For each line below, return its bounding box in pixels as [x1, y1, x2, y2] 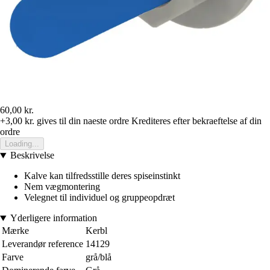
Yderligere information [10, 213, 97, 224]
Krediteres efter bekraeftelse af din [131, 116, 262, 127]
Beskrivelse [10, 150, 54, 161]
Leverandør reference [2, 239, 83, 250]
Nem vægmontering [24, 181, 100, 192]
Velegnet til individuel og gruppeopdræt [24, 192, 175, 203]
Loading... [5, 139, 39, 149]
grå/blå [86, 252, 111, 263]
